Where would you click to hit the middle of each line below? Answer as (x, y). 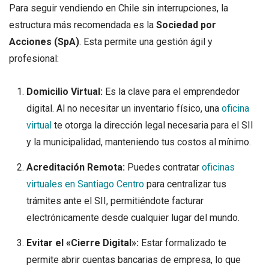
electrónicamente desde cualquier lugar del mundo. (133, 217)
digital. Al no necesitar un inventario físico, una (124, 108)
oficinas (218, 167)
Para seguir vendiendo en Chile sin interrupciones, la (119, 8)
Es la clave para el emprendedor (171, 91)
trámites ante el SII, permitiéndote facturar (115, 201)
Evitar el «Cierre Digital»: (82, 243)
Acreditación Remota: (75, 167)
